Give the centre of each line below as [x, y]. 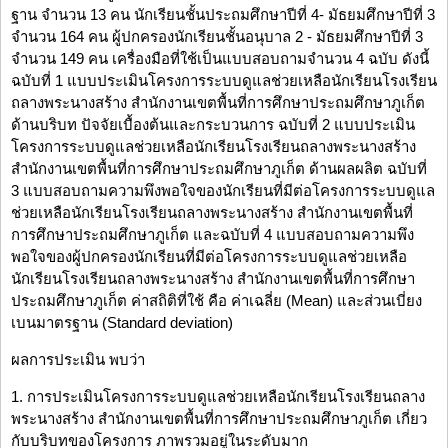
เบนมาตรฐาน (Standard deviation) [122, 323]
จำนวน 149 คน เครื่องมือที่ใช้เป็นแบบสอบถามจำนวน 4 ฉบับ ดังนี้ [220, 59]
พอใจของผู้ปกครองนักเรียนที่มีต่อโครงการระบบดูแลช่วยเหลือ [209, 257]
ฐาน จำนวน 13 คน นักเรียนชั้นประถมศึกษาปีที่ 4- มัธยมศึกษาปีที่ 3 [223, 15]
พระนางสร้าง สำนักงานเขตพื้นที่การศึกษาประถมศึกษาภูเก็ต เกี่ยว [219, 419]
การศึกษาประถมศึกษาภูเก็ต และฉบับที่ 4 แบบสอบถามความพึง [212, 235]
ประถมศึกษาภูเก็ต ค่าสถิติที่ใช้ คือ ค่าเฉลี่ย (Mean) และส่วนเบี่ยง [216, 301]
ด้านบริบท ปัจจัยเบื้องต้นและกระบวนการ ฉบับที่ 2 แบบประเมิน [213, 125]
